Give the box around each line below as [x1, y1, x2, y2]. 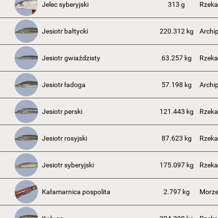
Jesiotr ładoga [42, 81, 86, 89]
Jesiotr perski [42, 108, 82, 115]
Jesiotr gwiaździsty [42, 54, 100, 62]
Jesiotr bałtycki [42, 27, 88, 35]
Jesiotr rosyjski [42, 134, 87, 142]
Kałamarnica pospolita [42, 188, 110, 196]
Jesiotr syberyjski [42, 161, 94, 169]
